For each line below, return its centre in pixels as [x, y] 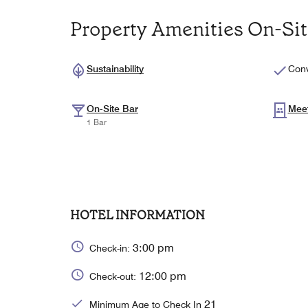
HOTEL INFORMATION [137, 216]
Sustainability [115, 69]
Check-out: [114, 276]
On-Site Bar [112, 109]
